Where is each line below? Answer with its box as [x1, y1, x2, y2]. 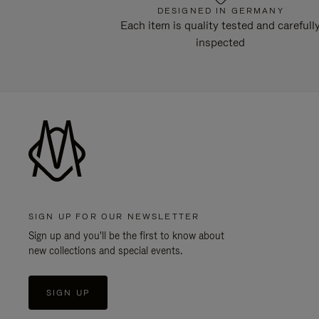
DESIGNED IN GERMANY [157, 5, 284, 17]
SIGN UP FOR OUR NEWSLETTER [28, 211, 200, 223]
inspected [196, 35, 246, 51]
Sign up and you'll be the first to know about [28, 229, 224, 243]
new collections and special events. [28, 244, 182, 258]
